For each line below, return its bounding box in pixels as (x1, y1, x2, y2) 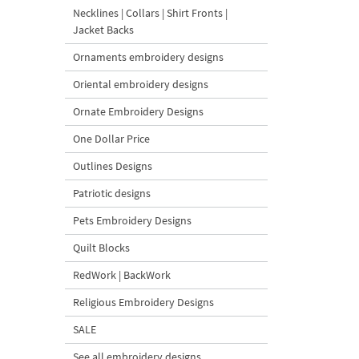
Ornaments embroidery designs (73, 50, 224, 64)
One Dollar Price (73, 131, 150, 146)
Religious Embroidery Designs (73, 295, 214, 309)
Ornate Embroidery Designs (73, 104, 204, 119)
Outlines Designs (73, 159, 152, 173)
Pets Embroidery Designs (73, 213, 192, 228)
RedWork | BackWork (73, 268, 171, 282)
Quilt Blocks (73, 240, 130, 255)
